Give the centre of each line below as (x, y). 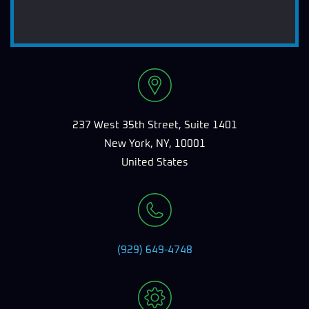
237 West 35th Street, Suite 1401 (154, 125)
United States (154, 162)
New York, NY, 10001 (154, 144)
